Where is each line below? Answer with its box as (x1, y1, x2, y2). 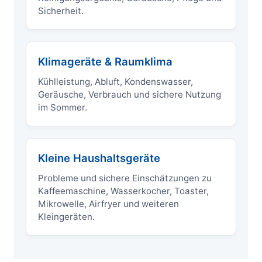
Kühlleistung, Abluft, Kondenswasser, (38, 76, 193, 88)
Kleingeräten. (38, 211, 95, 223)
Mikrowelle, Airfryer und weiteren (38, 198, 179, 210)
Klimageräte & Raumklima (38, 55, 173, 68)
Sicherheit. (38, 5, 84, 17)
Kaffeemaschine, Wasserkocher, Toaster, (38, 185, 209, 197)
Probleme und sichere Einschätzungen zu (38, 173, 212, 184)
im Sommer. (38, 102, 87, 113)
